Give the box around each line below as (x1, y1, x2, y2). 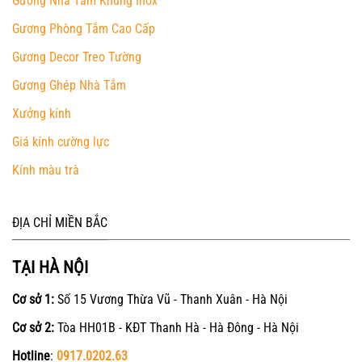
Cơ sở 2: (12, 319, 54, 335)
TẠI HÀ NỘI (12, 257, 88, 277)
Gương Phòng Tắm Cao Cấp (12, 21, 155, 37)
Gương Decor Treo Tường (12, 49, 141, 65)
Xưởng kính (12, 106, 71, 122)
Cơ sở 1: (12, 291, 54, 307)
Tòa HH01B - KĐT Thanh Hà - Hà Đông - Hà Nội (54, 319, 299, 335)
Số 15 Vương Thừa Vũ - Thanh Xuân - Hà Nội (54, 291, 288, 307)
